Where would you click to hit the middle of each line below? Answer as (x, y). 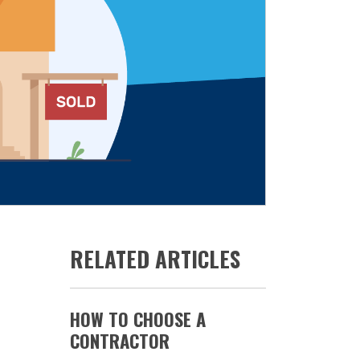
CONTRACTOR (119, 341)
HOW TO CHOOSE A (137, 319)
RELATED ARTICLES (155, 259)
